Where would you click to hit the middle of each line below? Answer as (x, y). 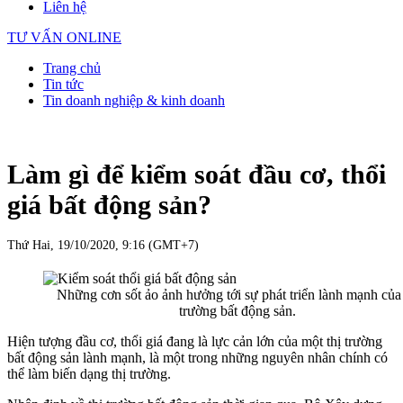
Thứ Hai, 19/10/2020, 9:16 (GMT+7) (103, 246)
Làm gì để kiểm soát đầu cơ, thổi (197, 175)
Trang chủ (72, 68)
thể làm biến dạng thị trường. (89, 374)
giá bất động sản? (109, 205)
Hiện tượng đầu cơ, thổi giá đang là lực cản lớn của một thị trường (195, 342)
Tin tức (63, 84)
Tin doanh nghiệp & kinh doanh (134, 100)
